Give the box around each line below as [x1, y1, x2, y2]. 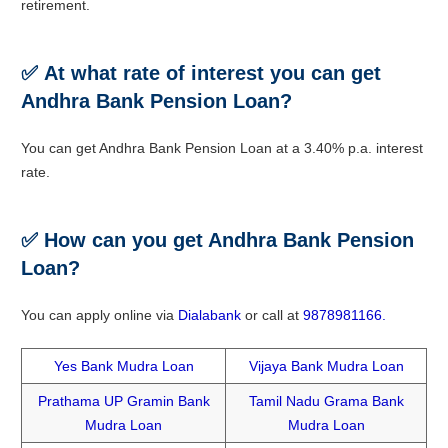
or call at [241, 306, 303, 323]
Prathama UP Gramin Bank [37, 392, 210, 409]
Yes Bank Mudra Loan [53, 357, 194, 374]
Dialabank [178, 306, 241, 323]
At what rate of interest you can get [44, 61, 381, 84]
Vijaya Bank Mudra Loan [248, 357, 404, 374]
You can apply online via [21, 306, 178, 323]
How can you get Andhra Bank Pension [44, 228, 414, 251]
